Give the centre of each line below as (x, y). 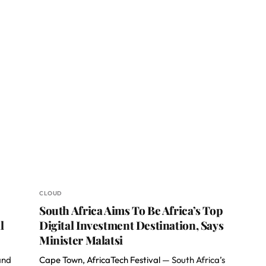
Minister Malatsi (81, 240)
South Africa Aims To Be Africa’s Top (131, 210)
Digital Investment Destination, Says (132, 225)
